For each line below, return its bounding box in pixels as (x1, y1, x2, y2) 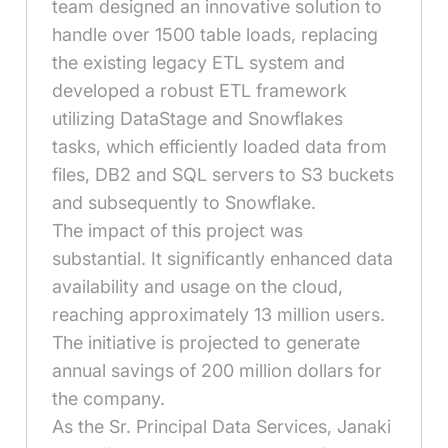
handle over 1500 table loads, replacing (52, 24, 379, 46)
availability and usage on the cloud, (52, 276, 344, 298)
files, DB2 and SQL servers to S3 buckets (52, 164, 395, 186)
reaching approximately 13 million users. (52, 304, 386, 326)
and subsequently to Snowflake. (52, 192, 317, 214)
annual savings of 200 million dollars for (52, 360, 383, 382)
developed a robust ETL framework (52, 80, 348, 102)
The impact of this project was (52, 220, 304, 242)
